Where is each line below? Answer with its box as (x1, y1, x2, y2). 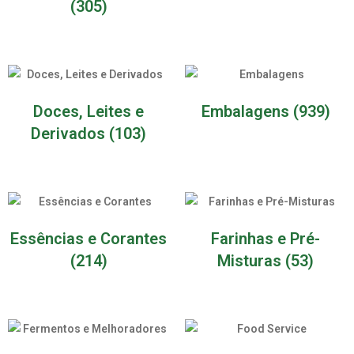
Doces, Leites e (33, 102, 144, 122)
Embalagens (201, 102, 293, 122)
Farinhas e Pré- (211, 229, 320, 249)
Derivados (31, 124, 109, 144)
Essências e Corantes (10, 229, 167, 249)
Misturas (217, 251, 285, 271)
